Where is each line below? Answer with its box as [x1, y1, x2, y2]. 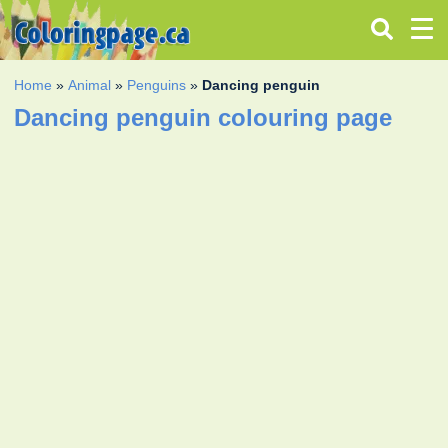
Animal [68, 76, 112, 93]
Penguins [127, 76, 187, 93]
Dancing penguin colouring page [14, 103, 393, 131]
